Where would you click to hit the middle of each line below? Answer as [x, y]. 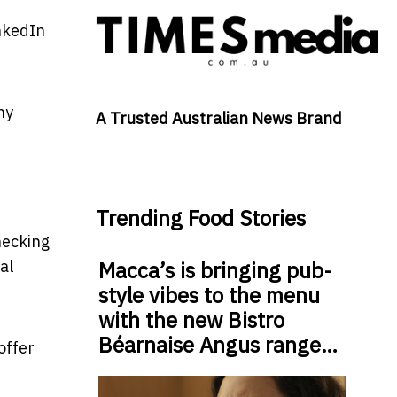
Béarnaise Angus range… [218, 345]
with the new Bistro [191, 320]
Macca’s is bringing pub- [215, 271]
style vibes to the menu [209, 296]
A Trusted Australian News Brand [218, 119]
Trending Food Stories [200, 218]
